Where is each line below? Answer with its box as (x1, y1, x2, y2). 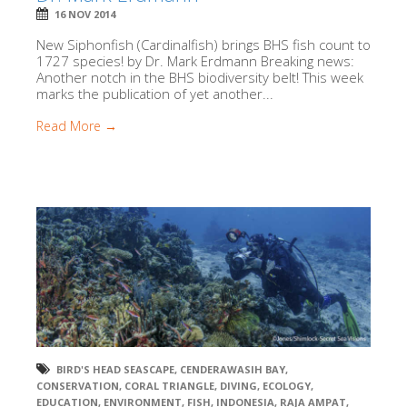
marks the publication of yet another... (36, 84, 273, 104)
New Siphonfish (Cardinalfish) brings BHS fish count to (36, 35, 371, 55)
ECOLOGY (263, 379, 311, 393)
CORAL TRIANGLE (124, 379, 214, 393)
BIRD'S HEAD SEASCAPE (56, 362, 174, 377)
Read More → (36, 117, 117, 135)
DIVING (220, 379, 257, 393)
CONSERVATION (36, 379, 119, 393)
